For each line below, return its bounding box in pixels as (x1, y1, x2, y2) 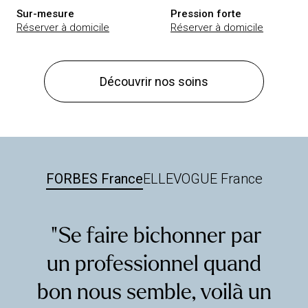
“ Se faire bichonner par (46, 224, 262, 247)
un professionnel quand (47, 252, 261, 276)
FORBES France (45, 170, 143, 187)
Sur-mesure (16, 8, 74, 20)
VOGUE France (173, 170, 263, 187)
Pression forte (170, 8, 241, 20)
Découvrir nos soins (100, 74, 208, 89)
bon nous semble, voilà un (36, 280, 272, 304)
